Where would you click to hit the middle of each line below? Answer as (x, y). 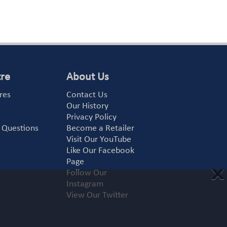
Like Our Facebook (101, 151)
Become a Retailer (101, 129)
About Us (88, 78)
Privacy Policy (92, 118)
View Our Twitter (98, 196)
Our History (88, 106)
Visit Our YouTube (99, 140)
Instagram (85, 184)
